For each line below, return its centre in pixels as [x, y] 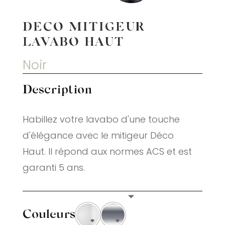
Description [57, 90]
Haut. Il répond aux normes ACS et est [107, 151]
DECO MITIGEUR [83, 28]
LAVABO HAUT [73, 43]
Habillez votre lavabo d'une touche [101, 119]
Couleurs [49, 215]
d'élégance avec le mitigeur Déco [98, 135]
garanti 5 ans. [53, 167]
